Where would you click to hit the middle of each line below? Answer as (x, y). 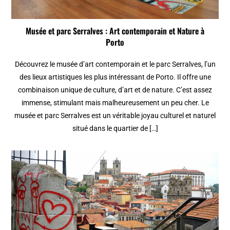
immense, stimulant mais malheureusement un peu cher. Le (115, 103)
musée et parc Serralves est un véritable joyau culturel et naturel (115, 116)
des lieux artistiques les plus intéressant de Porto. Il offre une (115, 77)
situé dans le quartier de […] (115, 129)
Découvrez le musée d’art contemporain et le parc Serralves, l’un (115, 64)
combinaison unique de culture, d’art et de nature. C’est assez (115, 90)
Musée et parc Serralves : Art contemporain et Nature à (115, 31)
